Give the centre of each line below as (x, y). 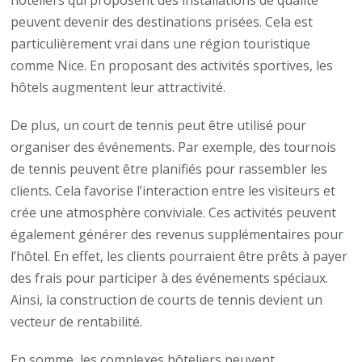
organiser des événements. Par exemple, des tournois (174, 147)
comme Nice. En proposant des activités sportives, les (172, 65)
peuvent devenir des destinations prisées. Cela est (162, 21)
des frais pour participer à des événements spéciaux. (170, 278)
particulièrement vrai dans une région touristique (161, 43)
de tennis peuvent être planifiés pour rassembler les (169, 168)
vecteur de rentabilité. (77, 321)
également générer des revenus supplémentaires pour (177, 234)
